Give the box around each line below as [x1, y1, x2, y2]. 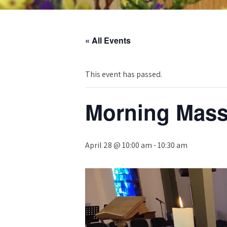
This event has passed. [85, 68, 162, 80]
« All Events [85, 34, 131, 46]
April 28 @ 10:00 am [85, 139, 152, 150]
